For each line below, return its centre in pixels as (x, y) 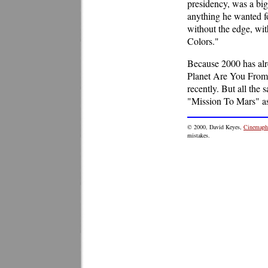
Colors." (203, 41)
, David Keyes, (225, 127)
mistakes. (199, 135)
